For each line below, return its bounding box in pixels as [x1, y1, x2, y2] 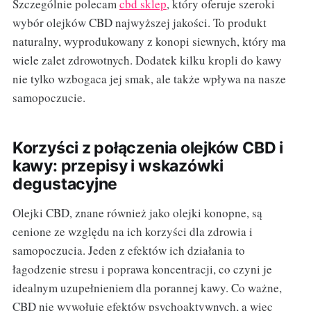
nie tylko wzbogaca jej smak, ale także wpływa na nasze [12, 71, 286, 87]
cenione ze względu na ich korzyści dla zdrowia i [12, 224, 253, 240]
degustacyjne [12, 174, 118, 194]
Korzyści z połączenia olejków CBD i [12, 138, 283, 158]
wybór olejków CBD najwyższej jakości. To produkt [12, 15, 267, 31]
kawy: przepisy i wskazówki [12, 156, 224, 176]
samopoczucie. [12, 90, 85, 106]
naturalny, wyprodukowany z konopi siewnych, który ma [12, 33, 286, 50]
